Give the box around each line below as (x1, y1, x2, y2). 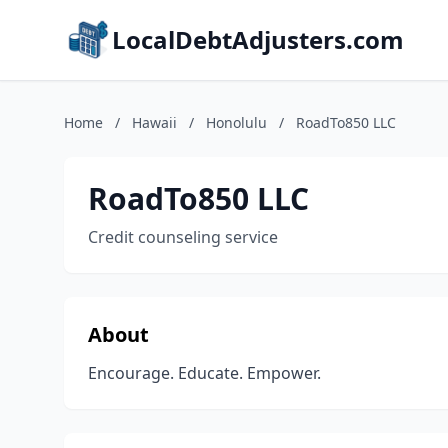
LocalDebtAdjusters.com (112, 23, 404, 56)
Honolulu (206, 113, 267, 132)
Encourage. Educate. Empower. (88, 362, 321, 384)
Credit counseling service (88, 226, 278, 248)
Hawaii (132, 113, 177, 132)
